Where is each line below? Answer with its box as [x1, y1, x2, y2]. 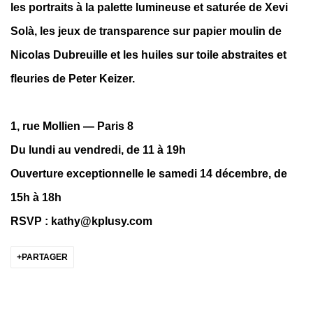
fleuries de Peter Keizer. [10, 72, 135, 85]
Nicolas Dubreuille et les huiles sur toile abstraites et [10, 48, 286, 61]
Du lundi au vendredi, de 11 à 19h [10, 143, 186, 156]
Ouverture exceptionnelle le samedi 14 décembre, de [10, 167, 287, 180]
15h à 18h [10, 191, 61, 203]
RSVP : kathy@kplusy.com [10, 214, 152, 227]
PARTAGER [22, 252, 68, 262]
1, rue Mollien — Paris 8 [10, 119, 133, 132]
